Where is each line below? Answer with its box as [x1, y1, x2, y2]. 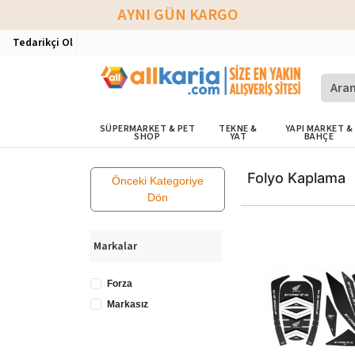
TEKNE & [219, 122, 258, 136]
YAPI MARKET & [284, 122, 353, 136]
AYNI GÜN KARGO [117, 4, 238, 26]
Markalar [94, 239, 137, 254]
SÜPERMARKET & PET [99, 122, 196, 136]
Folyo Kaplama [247, 170, 345, 186]
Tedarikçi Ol [13, 35, 73, 51]
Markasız [107, 299, 148, 310]
